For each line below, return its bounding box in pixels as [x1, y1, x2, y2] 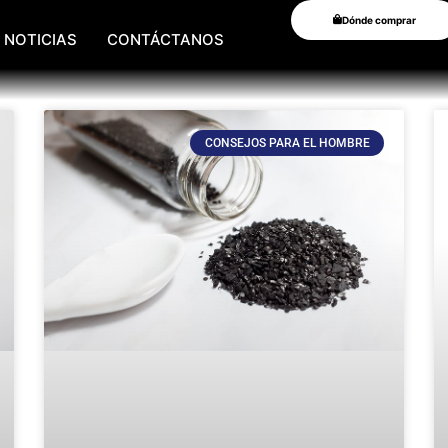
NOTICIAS [3, 30, 77, 49]
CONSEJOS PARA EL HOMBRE [204, 136, 370, 151]
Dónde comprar [342, 14, 417, 26]
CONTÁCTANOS [106, 30, 224, 49]
